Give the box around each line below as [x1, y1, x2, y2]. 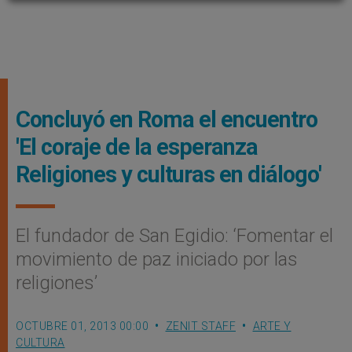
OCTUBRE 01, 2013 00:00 [16, 320, 148, 332]
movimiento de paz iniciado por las [16, 248, 298, 270]
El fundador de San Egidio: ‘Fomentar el [16, 225, 333, 247]
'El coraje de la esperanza [16, 134, 258, 160]
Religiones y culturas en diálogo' [16, 161, 321, 188]
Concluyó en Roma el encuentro [16, 106, 317, 133]
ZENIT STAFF [165, 320, 236, 332]
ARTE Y [252, 320, 291, 332]
